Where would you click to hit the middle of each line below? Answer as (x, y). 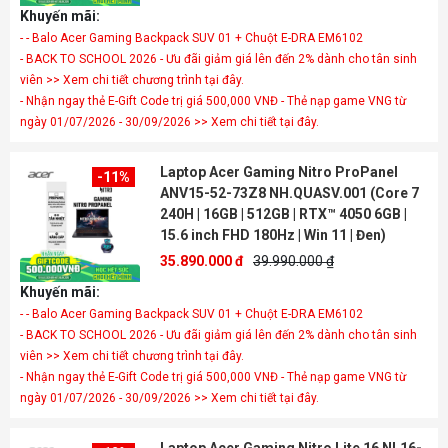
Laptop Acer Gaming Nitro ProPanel (279, 172)
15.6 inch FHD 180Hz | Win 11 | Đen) (273, 235)
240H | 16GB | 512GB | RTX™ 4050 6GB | (283, 214)
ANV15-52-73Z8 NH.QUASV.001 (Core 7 (289, 193)
